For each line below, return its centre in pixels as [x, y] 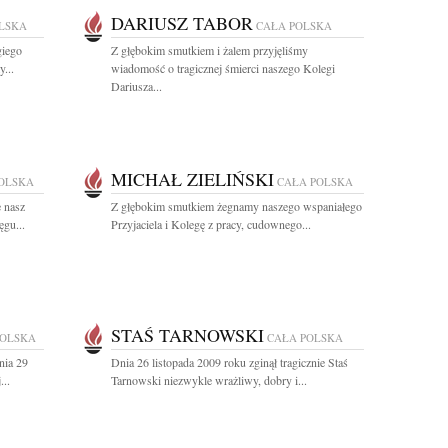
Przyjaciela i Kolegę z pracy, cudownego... [211, 224]
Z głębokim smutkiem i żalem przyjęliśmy [209, 50]
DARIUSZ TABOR [182, 23]
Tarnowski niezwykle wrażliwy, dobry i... [209, 380]
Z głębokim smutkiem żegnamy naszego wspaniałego [236, 206]
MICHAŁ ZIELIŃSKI [192, 179]
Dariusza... [136, 86]
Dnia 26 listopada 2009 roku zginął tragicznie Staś [229, 362]
